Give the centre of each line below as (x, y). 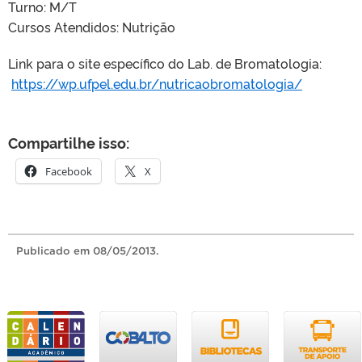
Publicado (45, 251)
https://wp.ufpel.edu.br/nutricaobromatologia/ (157, 83)
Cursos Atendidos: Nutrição (92, 27)
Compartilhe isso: (69, 142)
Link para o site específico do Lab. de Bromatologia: (165, 63)
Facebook (69, 171)
